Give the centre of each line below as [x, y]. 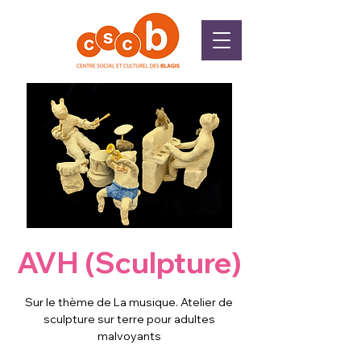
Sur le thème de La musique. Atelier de [129, 302]
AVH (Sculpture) [129, 262]
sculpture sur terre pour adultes [129, 319]
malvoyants [129, 336]
